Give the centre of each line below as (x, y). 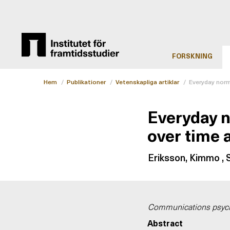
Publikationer (86, 82)
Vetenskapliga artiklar (147, 82)
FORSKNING (192, 56)
